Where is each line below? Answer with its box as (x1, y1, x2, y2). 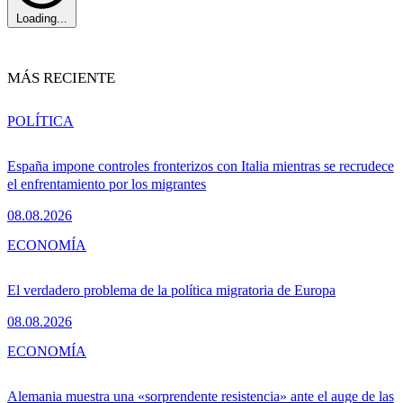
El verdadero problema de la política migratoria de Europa (7, 282, 336, 299)
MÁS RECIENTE (7, 69, 115, 87)
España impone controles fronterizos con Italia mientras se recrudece (7, 158, 394, 175)
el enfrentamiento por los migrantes (7, 176, 206, 193)
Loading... (16, 12, 67, 26)
